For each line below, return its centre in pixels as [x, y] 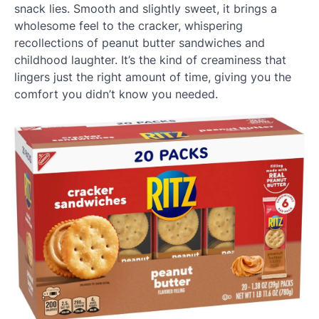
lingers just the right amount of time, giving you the [153, 77]
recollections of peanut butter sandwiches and [140, 43]
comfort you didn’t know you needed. [116, 94]
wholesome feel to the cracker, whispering [129, 26]
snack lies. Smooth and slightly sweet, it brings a [146, 9]
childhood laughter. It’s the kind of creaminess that [150, 60]
